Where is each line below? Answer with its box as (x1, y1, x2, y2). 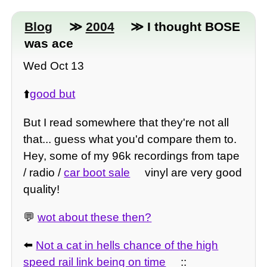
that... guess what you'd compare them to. (23, 132, 237, 145)
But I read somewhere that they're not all (23, 116, 229, 129)
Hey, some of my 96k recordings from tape (23, 149, 240, 162)
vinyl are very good (141, 166, 242, 179)
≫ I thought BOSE (126, 19, 240, 33)
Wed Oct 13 (23, 60, 85, 73)
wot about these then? (38, 210, 152, 223)
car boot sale (64, 166, 131, 179)
